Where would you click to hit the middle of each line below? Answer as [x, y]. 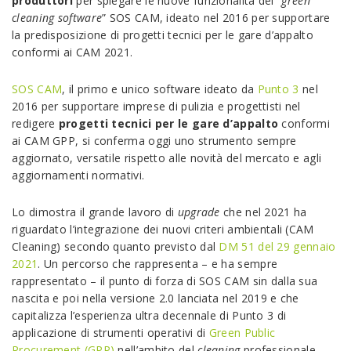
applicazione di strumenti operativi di [110, 333]
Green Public [242, 333]
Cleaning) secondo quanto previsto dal [116, 246]
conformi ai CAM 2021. [72, 52]
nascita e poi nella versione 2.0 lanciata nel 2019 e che [156, 298]
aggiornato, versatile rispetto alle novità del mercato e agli [167, 158]
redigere [35, 123]
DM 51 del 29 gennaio [277, 246]
